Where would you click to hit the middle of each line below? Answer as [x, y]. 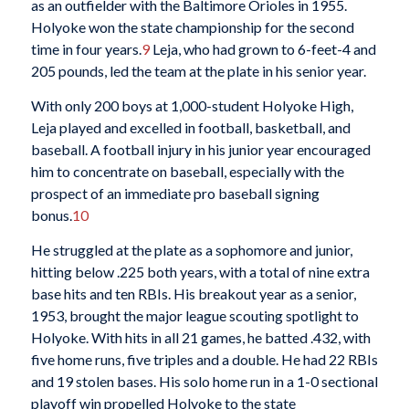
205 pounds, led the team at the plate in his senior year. [198, 71]
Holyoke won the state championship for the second [192, 27]
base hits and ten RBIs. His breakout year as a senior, [193, 293]
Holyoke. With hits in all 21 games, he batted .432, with [200, 337]
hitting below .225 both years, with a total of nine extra [200, 271]
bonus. [51, 215]
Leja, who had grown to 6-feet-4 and [262, 49]
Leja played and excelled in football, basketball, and [190, 127]
